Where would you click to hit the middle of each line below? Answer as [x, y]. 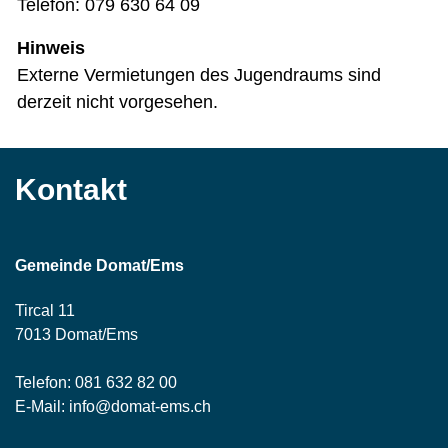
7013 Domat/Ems [76, 335]
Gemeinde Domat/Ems [99, 266]
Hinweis [51, 48]
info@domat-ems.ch [140, 407]
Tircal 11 [45, 311]
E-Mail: [42, 407]
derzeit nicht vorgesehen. [117, 102]
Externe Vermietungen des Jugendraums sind [199, 75]
